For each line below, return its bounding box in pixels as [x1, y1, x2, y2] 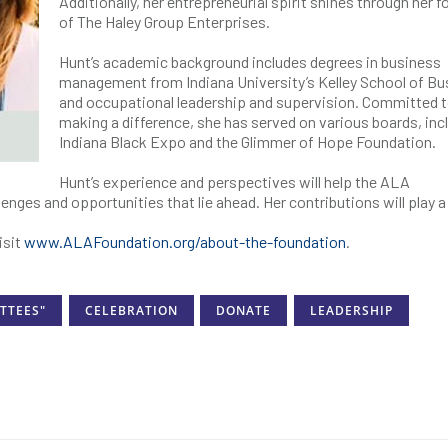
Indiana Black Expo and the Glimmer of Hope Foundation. [59, 132, 436, 151]
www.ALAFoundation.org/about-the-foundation [24, 232, 346, 251]
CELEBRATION [84, 302, 178, 320]
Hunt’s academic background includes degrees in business [59, 52, 441, 71]
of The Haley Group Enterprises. [59, 12, 270, 31]
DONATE [216, 302, 272, 320]
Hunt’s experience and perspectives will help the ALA [59, 172, 410, 191]
